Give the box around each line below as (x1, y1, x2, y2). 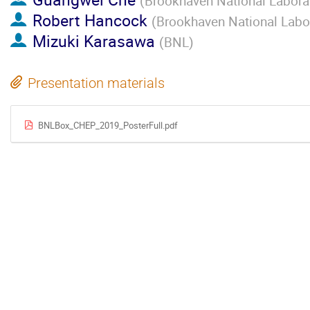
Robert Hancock (32, 9, 147, 32)
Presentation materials (28, 75, 165, 91)
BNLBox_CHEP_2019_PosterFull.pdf (37, 118, 178, 131)
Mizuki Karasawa (32, 30, 155, 53)
